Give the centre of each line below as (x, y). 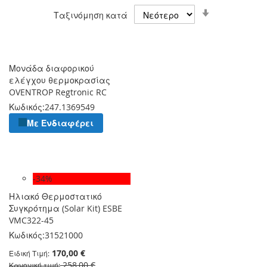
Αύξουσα (231, 20)
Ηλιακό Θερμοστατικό (55, 196)
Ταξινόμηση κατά (90, 15)
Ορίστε (228, 8)
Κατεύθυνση (238, 32)
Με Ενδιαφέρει (60, 123)
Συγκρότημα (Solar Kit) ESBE (66, 208)
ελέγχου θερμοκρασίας (60, 80)
